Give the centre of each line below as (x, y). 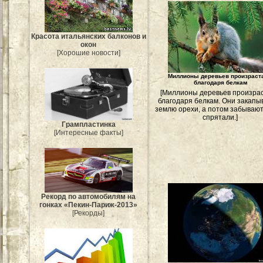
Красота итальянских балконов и (89, 36)
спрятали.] (220, 117)
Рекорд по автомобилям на (89, 196)
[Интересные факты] (89, 133)
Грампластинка (89, 125)
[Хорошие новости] (89, 53)
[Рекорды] (89, 213)
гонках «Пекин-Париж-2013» (89, 205)
